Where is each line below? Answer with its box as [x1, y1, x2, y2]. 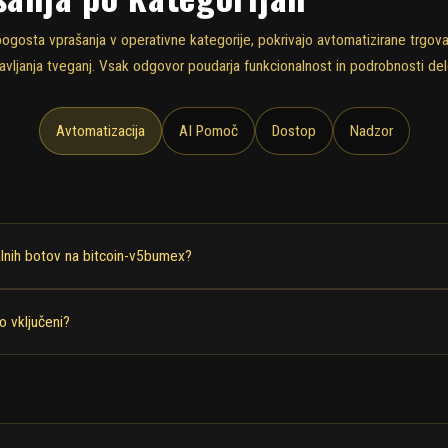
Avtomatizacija [55, 121, 145, 140]
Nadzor [349, 121, 393, 140]
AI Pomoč [178, 121, 238, 140]
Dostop [271, 121, 316, 140]
